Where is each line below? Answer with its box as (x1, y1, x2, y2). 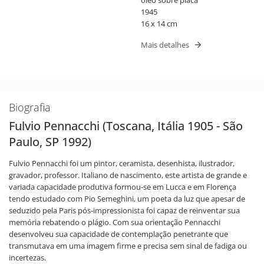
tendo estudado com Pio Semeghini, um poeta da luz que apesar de (9, 193, 245, 204)
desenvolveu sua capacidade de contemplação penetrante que (9, 228, 228, 239)
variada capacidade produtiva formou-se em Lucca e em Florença (9, 181, 236, 192)
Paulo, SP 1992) (9, 133, 91, 150)
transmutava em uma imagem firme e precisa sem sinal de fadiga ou (9, 240, 247, 251)
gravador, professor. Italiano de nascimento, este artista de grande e (9, 169, 247, 180)
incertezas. (9, 252, 46, 263)
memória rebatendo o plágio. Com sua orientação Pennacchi (9, 216, 220, 227)
